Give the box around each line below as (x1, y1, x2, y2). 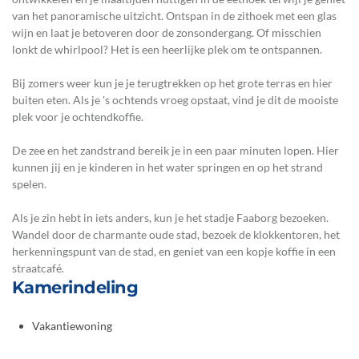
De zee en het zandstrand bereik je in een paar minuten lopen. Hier (12, 143, 339, 157)
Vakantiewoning (32, 318, 112, 333)
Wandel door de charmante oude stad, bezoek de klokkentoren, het (12, 227, 340, 241)
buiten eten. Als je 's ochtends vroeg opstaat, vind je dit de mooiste (12, 92, 338, 107)
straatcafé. (12, 260, 64, 275)
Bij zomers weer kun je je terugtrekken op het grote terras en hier (12, 75, 333, 90)
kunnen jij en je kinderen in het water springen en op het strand (12, 159, 323, 174)
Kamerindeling (12, 276, 139, 297)
